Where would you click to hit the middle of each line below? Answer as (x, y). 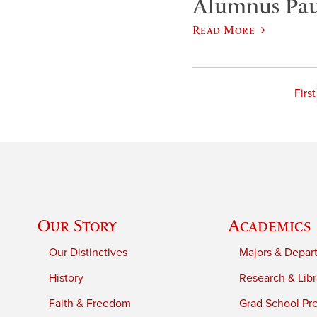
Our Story (77, 225)
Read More (224, 29)
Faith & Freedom (90, 303)
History (67, 278)
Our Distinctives (88, 252)
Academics (270, 225)
